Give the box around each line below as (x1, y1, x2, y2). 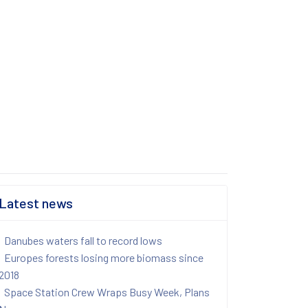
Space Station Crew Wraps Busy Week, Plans (4, 285, 210, 299)
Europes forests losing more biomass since (4, 251, 203, 265)
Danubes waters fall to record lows (4, 234, 162, 247)
